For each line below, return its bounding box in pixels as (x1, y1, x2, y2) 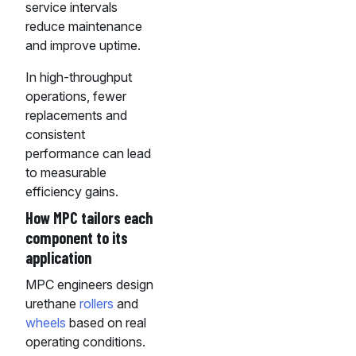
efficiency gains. (25, 184, 118, 200)
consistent (25, 126, 85, 143)
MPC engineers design (25, 277, 153, 293)
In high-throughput (25, 69, 132, 86)
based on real (66, 315, 146, 331)
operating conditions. (25, 334, 145, 350)
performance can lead (25, 145, 151, 162)
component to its (25, 228, 128, 248)
